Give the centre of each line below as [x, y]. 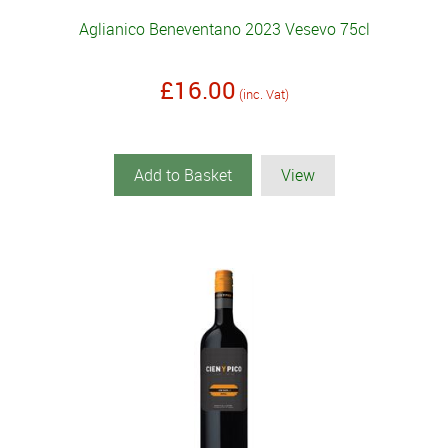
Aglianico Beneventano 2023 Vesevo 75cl [224, 29]
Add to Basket [182, 175]
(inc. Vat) [263, 94]
